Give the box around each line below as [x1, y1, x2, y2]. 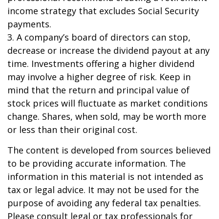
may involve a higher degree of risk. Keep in [7, 71, 191, 83]
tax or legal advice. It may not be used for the [7, 184, 199, 196]
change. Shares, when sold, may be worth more [7, 110, 206, 122]
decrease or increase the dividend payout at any [7, 44, 210, 56]
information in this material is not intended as [7, 171, 203, 182]
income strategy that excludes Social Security [7, 5, 199, 17]
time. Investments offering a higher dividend [7, 58, 195, 69]
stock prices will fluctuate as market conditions [7, 97, 208, 109]
